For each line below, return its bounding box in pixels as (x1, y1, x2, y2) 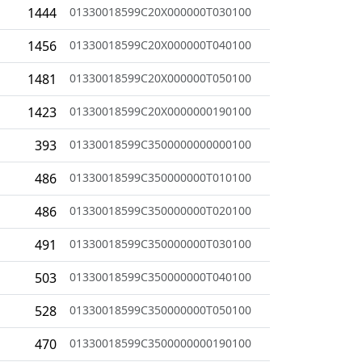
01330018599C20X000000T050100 (69, 69, 251, 86)
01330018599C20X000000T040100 (69, 36, 251, 53)
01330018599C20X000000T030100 (69, 3, 251, 19)
